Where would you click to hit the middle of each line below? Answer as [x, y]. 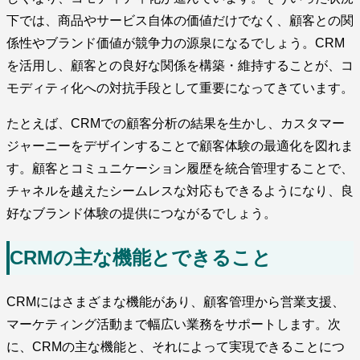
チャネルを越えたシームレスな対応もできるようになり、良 [180, 191]
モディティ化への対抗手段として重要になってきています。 [180, 88]
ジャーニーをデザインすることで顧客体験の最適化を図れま [180, 146]
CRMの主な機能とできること [141, 258]
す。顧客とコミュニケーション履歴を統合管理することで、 [180, 169]
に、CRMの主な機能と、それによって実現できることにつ [176, 347]
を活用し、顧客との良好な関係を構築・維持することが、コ [180, 66]
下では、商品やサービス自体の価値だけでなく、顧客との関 [180, 21]
